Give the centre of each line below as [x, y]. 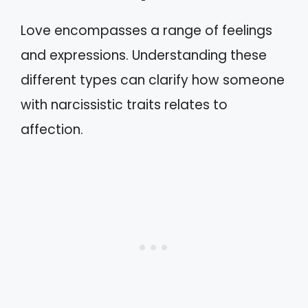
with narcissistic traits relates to [124, 104]
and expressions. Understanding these [144, 55]
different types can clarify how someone [153, 80]
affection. [52, 129]
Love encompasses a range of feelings [146, 30]
